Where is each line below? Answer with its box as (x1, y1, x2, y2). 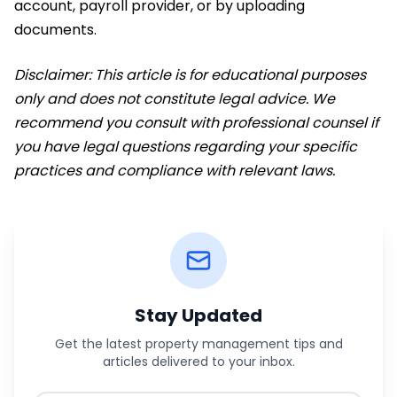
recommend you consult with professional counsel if (14, 112, 378, 133)
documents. (14, 19, 97, 40)
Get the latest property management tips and (54, 334, 343, 353)
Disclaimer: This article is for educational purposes (14, 64, 366, 85)
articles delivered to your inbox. (102, 352, 295, 370)
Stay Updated (135, 302, 262, 328)
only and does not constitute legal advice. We (14, 88, 335, 109)
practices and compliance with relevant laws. (14, 160, 335, 181)
